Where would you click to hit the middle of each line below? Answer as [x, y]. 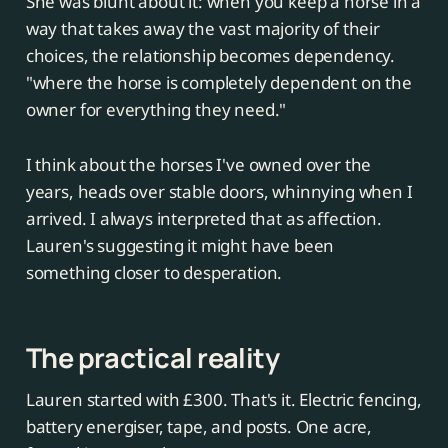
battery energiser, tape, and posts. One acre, [199, 427]
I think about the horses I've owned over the [198, 165]
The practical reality [152, 358]
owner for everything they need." [156, 110]
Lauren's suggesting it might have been [180, 246]
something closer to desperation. [154, 273]
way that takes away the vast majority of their [202, 29]
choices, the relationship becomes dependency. [210, 56]
